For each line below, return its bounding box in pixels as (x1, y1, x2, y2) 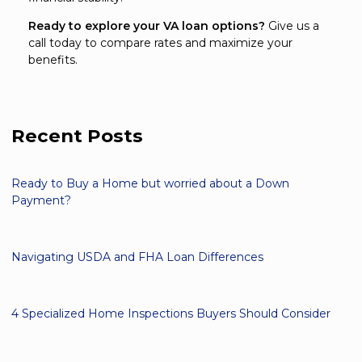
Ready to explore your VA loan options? (28, 18, 265, 33)
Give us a (265, 18, 319, 33)
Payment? (11, 192, 71, 208)
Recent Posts (11, 124, 143, 147)
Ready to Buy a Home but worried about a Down (11, 175, 289, 191)
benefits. (28, 52, 78, 67)
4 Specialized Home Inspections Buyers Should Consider (11, 305, 330, 321)
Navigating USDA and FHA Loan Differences (11, 249, 263, 264)
